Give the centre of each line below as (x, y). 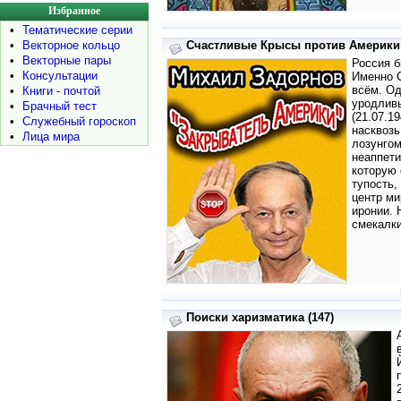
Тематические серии (77, 30)
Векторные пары (67, 60)
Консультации (60, 76)
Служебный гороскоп (79, 121)
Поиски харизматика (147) (260, 318)
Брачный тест (60, 106)
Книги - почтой (61, 91)
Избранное (74, 11)
